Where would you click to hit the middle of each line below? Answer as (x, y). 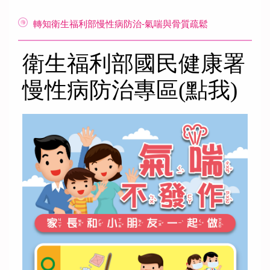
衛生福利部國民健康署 (134, 64)
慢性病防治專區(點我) (130, 90)
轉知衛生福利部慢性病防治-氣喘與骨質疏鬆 (121, 24)
